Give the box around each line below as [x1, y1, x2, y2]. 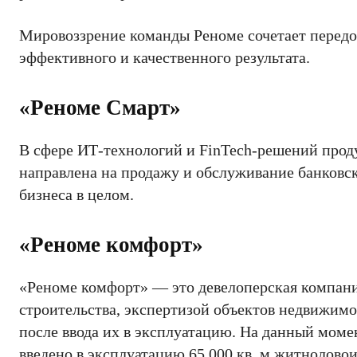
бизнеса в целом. [19, 186, 134, 204]
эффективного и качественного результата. [19, 49, 310, 67]
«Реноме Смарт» [19, 96, 181, 120]
